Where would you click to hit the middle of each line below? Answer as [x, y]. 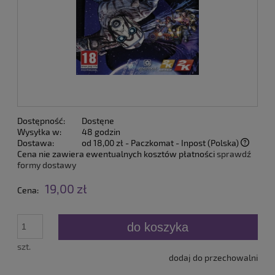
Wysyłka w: [39, 132]
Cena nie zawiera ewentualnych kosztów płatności [117, 154]
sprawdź [234, 154]
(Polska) [223, 143]
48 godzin [101, 132]
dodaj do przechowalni [213, 258]
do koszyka [158, 227]
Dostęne [98, 121]
